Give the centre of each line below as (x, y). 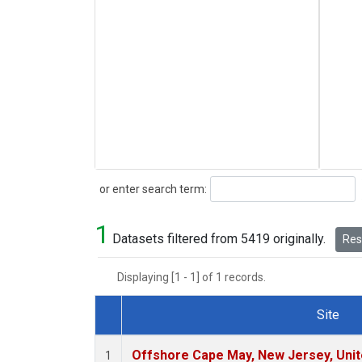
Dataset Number (154, 334)
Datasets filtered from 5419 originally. (219, 239)
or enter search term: (151, 189)
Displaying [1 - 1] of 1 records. (196, 278)
